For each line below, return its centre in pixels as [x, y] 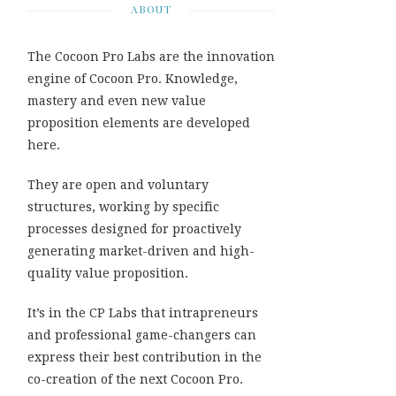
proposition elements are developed [139, 123]
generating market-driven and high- [141, 251]
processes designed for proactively [134, 229]
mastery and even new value [117, 101]
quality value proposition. [108, 273]
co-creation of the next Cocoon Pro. [135, 379]
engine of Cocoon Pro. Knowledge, [133, 79]
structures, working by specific [123, 207]
